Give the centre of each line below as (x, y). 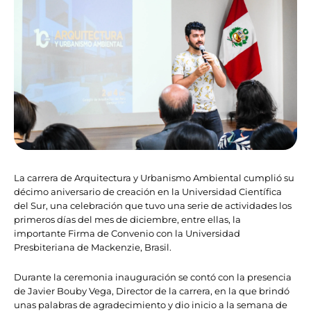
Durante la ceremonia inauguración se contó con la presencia (153, 277)
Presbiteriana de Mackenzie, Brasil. (93, 247)
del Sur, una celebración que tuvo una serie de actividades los (153, 206)
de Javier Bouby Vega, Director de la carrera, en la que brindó (152, 291)
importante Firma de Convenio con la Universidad (127, 234)
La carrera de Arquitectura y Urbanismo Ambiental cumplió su (154, 178)
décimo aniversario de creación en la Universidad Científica (148, 192)
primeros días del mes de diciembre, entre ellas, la (127, 220)
